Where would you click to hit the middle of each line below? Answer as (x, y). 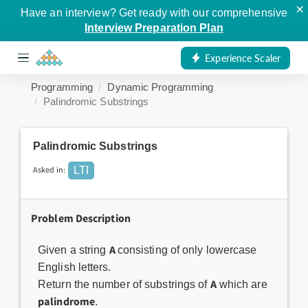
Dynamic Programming (161, 87)
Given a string (74, 250)
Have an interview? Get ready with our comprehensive (154, 13)
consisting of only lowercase (187, 250)
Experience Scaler (243, 58)
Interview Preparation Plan (154, 28)
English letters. (75, 267)
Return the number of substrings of (124, 284)
